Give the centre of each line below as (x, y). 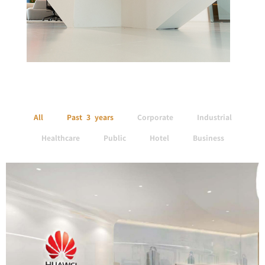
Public (114, 138)
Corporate (155, 117)
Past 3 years (90, 117)
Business (208, 138)
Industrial (214, 117)
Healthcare (60, 138)
